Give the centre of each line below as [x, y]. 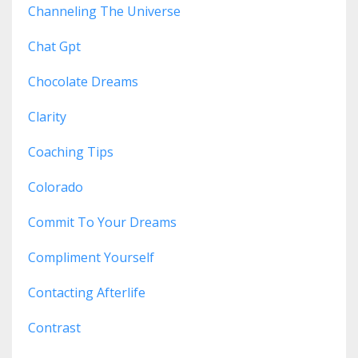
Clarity [47, 117]
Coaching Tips [71, 152]
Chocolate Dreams [83, 82]
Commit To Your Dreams [102, 223]
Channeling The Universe [104, 12]
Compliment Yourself [91, 258]
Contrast [54, 328]
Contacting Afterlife [87, 293]
